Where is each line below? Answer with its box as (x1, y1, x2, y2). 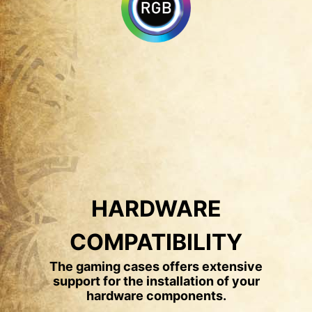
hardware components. (86, 288, 226, 304)
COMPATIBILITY (70, 228, 242, 256)
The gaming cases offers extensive (49, 259, 263, 274)
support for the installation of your (52, 274, 260, 289)
